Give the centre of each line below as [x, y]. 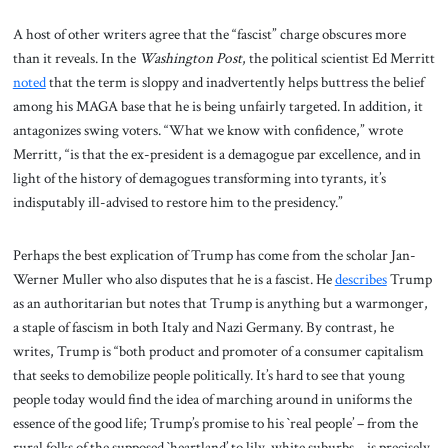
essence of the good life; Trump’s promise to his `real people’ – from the [215, 423]
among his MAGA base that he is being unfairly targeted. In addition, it [217, 105]
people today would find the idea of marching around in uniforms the [212, 399]
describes [360, 279]
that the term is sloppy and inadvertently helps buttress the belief [234, 81]
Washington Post [190, 57]
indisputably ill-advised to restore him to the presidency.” [179, 201]
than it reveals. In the [75, 57]
